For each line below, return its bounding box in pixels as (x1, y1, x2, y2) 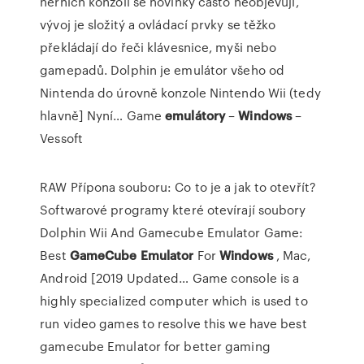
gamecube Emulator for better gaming (40, 337, 271, 355)
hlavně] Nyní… (40, 106, 127, 124)
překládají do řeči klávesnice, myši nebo (40, 38, 277, 56)
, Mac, (272, 246, 311, 264)
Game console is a (188, 269, 300, 287)
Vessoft (40, 129, 83, 147)
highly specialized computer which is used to (40, 292, 308, 310)
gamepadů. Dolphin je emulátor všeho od (40, 61, 285, 79)
